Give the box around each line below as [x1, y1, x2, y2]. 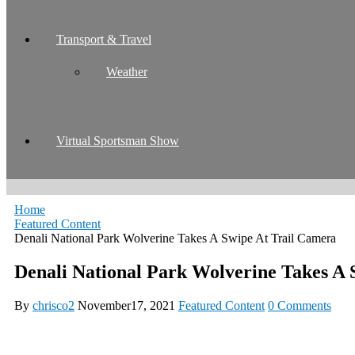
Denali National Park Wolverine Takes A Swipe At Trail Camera [14, 231, 336, 245]
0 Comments [268, 298, 331, 312]
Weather [106, 64, 147, 78]
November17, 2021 [78, 298, 175, 312]
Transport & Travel [56, 32, 151, 46]
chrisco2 [32, 298, 74, 312]
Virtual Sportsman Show [56, 133, 179, 147]
